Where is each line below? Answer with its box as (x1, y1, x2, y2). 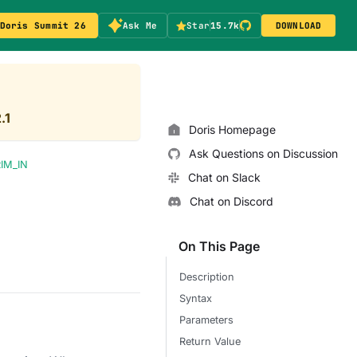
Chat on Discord (190, 194, 273, 208)
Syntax (179, 292, 212, 304)
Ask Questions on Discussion (189, 147, 338, 160)
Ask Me (122, 19, 158, 31)
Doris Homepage (189, 123, 276, 136)
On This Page (178, 238, 260, 254)
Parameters (179, 314, 233, 326)
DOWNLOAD (275, 19, 322, 31)
